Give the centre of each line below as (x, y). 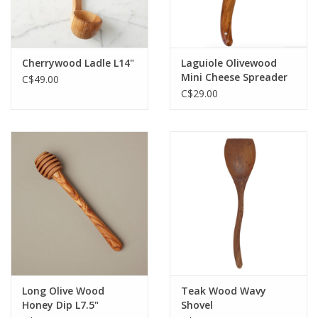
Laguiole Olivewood (229, 63)
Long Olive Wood (63, 291)
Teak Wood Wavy (224, 291)
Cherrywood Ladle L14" (78, 63)
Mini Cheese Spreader (234, 77)
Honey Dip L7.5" (60, 305)
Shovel (197, 305)
